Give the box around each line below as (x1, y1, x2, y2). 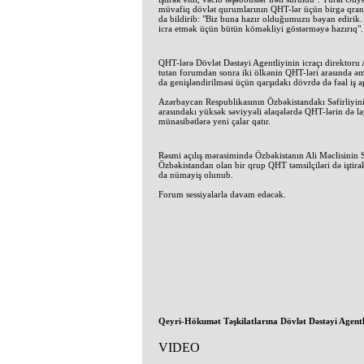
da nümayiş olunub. (158, 170, 233, 180)
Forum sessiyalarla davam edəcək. (158, 189, 286, 199)
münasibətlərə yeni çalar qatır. (158, 116, 271, 126)
